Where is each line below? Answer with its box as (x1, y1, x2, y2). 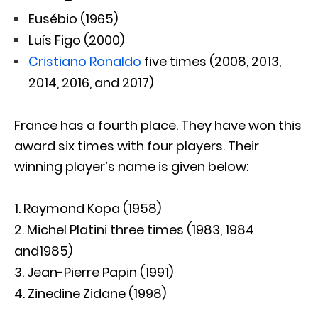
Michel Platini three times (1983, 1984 (27, 221, 254, 239)
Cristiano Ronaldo (28, 53, 141, 71)
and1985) (14, 242, 72, 261)
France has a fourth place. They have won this (14, 116, 302, 135)
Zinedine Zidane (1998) (28, 285, 166, 303)
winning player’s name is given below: (14, 158, 248, 176)
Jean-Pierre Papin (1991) (27, 263, 173, 282)
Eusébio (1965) (28, 10, 118, 28)
